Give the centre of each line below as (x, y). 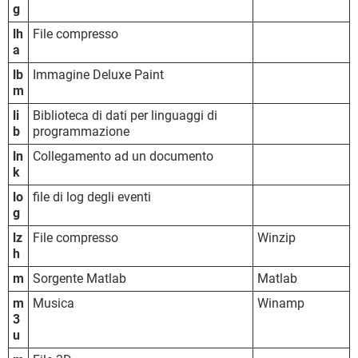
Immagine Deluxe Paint (98, 74)
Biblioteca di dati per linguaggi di (125, 115)
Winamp (281, 303)
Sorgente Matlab (80, 278)
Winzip (276, 237)
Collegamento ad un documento (123, 156)
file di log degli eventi (92, 197)
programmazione (81, 131)
